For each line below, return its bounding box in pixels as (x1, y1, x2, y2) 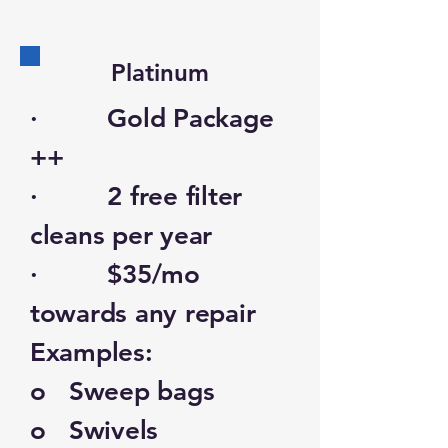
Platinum (111, 58, 209, 87)
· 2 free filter (30, 181, 243, 212)
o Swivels (30, 415, 159, 446)
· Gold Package (30, 103, 274, 134)
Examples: (30, 337, 153, 368)
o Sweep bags (30, 376, 215, 407)
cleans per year (30, 220, 213, 251)
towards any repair (30, 298, 256, 329)
